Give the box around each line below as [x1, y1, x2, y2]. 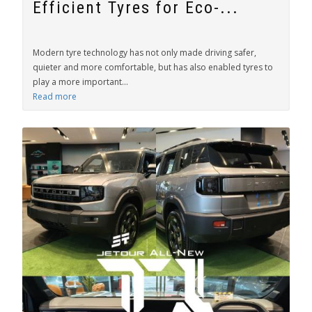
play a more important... [33, 76, 128, 88]
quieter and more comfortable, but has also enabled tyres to [33, 61, 273, 73]
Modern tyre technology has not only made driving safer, [33, 47, 256, 58]
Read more [33, 91, 77, 102]
